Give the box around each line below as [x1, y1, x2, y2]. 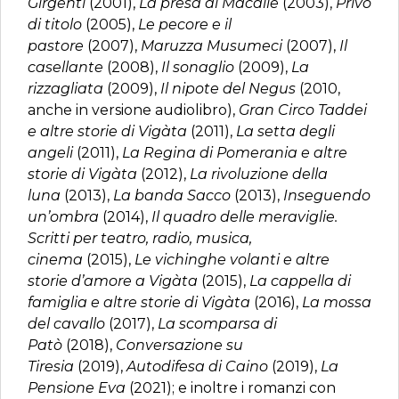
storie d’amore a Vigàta [28, 273, 201, 289]
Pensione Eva [28, 379, 129, 396]
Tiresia [28, 358, 77, 375]
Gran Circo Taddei [239, 102, 367, 118]
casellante [28, 59, 103, 76]
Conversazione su [116, 337, 243, 354]
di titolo [28, 16, 85, 33]
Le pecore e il [138, 16, 232, 33]
